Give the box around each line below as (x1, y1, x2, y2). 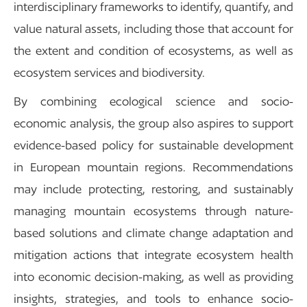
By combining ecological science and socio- (14, 93, 293, 108)
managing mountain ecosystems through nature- (14, 203, 293, 218)
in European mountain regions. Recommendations (14, 159, 293, 174)
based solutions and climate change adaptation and (14, 225, 293, 240)
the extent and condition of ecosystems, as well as (14, 42, 293, 58)
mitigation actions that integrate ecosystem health (14, 247, 293, 262)
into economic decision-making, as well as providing (14, 269, 293, 284)
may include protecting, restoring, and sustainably (14, 181, 293, 196)
